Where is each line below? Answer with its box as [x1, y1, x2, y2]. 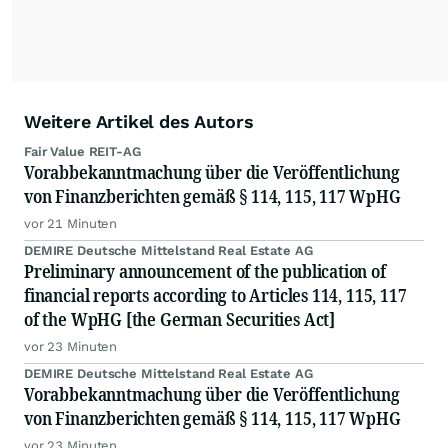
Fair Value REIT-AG [24, 144, 141, 160]
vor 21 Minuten [24, 216, 118, 232]
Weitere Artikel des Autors [24, 111, 254, 133]
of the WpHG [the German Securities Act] [24, 307, 335, 332]
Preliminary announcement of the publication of [24, 259, 386, 284]
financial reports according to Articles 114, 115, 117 [24, 283, 407, 308]
